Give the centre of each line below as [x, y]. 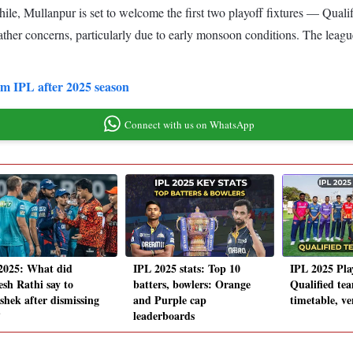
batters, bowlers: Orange [192, 284]
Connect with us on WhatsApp [189, 124]
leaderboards [164, 316]
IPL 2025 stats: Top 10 [187, 269]
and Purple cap [170, 300]
